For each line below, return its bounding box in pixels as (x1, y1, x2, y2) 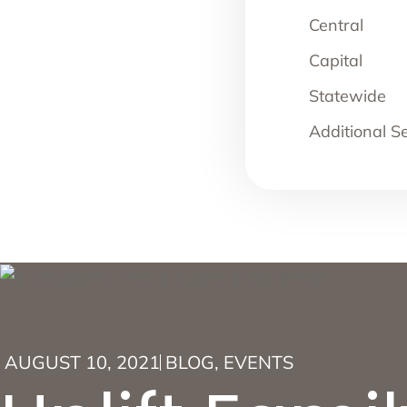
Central (309, 15, 363, 36)
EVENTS (223, 351, 293, 374)
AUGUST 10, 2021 (5, 351, 160, 374)
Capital (309, 50, 362, 72)
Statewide (309, 85, 386, 107)
